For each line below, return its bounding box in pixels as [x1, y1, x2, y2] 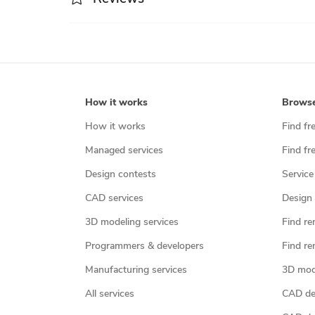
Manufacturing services [84, 264, 187, 276]
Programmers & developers [84, 240, 204, 252]
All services [84, 288, 134, 300]
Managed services [84, 145, 163, 156]
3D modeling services [84, 217, 179, 228]
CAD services [84, 193, 143, 204]
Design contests [84, 169, 156, 180]
